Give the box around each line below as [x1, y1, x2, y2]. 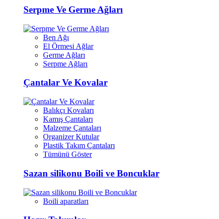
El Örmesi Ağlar [43, 42, 93, 50]
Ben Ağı [43, 33, 69, 42]
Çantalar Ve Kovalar [23, 77, 108, 88]
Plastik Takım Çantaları [43, 141, 115, 150]
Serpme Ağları [43, 59, 88, 68]
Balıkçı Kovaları [43, 106, 94, 115]
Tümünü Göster [43, 150, 92, 159]
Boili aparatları [43, 197, 88, 205]
